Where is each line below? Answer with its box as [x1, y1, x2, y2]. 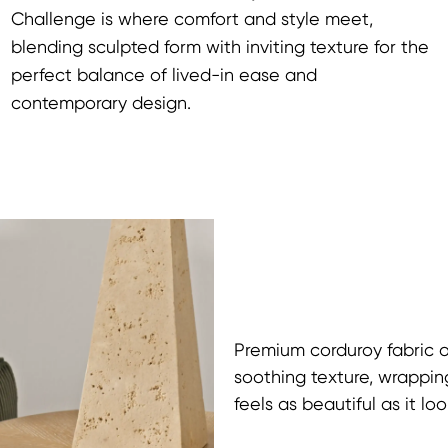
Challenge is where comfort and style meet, [10, 10, 373, 29]
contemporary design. [10, 94, 191, 113]
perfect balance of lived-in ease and [10, 66, 317, 85]
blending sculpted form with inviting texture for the [10, 38, 429, 57]
